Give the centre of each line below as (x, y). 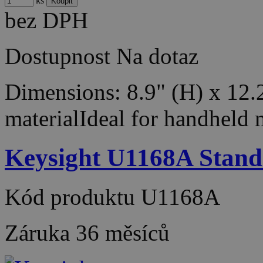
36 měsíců (123, 232)
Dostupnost (58, 56)
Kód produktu (73, 197)
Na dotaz (157, 56)
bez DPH (46, 21)
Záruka (40, 232)
